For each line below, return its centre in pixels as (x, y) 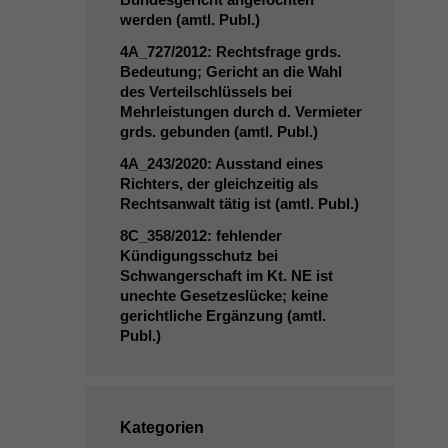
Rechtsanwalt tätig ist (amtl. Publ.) (239, 203)
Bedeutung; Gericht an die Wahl (230, 71)
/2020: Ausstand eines (246, 163)
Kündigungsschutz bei (198, 255)
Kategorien (161, 427)
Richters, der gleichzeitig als (218, 183)
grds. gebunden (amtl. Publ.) (218, 131)
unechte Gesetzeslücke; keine (223, 295)
